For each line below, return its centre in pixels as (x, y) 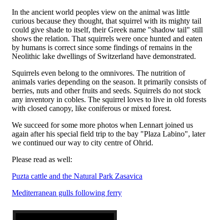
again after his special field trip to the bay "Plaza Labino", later (109, 134)
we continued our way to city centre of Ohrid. (82, 142)
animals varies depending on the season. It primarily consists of (109, 82)
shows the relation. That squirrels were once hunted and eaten (107, 38)
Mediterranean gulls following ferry (67, 192)
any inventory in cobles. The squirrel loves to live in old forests (109, 99)
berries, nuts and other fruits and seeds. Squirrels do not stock (106, 90)
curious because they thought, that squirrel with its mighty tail (107, 21)
